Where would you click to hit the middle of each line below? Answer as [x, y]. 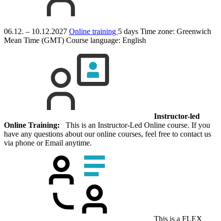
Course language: [94, 40]
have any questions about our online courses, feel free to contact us [108, 134]
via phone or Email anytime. [48, 143]
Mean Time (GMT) [34, 40]
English [134, 40]
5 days [128, 31]
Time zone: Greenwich [176, 31]
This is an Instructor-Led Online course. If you [135, 125]
